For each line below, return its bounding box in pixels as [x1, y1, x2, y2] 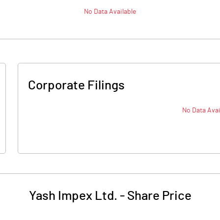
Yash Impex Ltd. [28, 190, 117, 202]
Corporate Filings [28, 79, 125, 92]
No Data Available [84, 8, 136, 15]
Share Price [127, 190, 192, 202]
